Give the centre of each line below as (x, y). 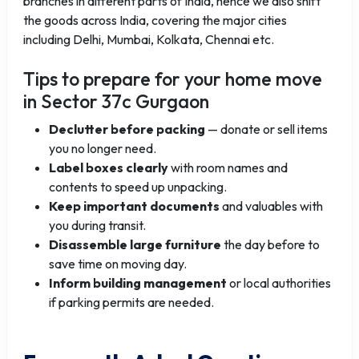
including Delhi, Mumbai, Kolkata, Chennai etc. (149, 39)
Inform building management (138, 283)
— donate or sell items (266, 129)
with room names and (228, 167)
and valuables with (271, 206)
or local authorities (279, 283)
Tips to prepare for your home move (173, 79)
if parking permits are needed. (131, 302)
